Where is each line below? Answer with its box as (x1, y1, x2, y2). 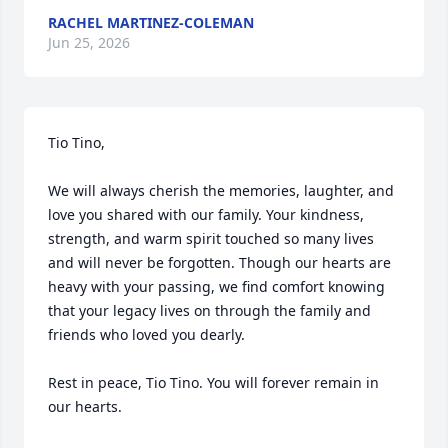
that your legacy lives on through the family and (48, 301, 371, 320)
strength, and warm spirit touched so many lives (48, 229, 374, 248)
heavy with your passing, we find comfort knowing (48, 277, 385, 296)
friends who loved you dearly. (48, 325, 245, 344)
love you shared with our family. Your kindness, (48, 205, 364, 224)
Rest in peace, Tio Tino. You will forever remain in (48, 373, 379, 392)
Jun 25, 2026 (48, 33, 130, 52)
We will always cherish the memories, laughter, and (48, 181, 394, 200)
